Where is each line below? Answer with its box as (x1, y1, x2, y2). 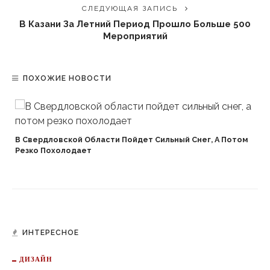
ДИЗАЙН (19, 255, 52, 263)
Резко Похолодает (15, 146, 92, 155)
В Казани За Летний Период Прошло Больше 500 (19, 19, 251, 29)
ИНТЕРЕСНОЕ (22, 228, 79, 237)
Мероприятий (102, 31, 168, 41)
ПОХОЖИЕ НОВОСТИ (23, 74, 111, 83)
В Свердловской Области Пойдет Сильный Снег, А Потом (15, 135, 248, 144)
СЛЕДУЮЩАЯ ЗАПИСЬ (81, 4, 178, 13)
